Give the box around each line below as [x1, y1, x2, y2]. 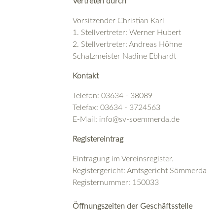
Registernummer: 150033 [73, 178, 159, 186]
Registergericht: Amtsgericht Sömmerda [73, 166, 207, 175]
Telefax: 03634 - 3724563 [73, 103, 160, 111]
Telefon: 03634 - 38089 [73, 91, 152, 100]
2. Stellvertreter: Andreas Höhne [73, 40, 182, 48]
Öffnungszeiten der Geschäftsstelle [73, 202, 192, 210]
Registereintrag [73, 135, 123, 143]
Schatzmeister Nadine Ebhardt [73, 52, 176, 60]
